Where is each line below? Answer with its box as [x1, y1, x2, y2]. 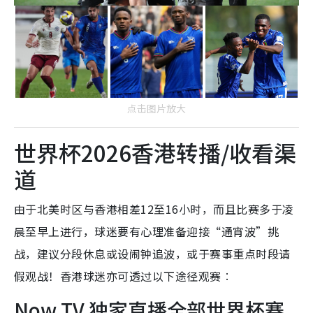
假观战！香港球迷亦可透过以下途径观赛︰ [14, 267, 233, 284]
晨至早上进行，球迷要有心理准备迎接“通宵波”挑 [14, 222, 279, 240]
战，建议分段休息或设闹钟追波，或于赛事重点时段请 [14, 245, 291, 262]
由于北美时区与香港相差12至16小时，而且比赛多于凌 [14, 200, 294, 217]
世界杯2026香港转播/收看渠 [14, 136, 296, 168]
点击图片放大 [127, 101, 186, 115]
